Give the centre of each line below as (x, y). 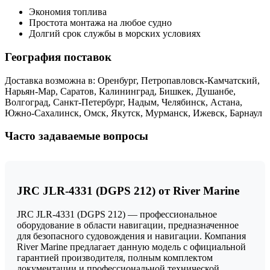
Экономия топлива (68, 12)
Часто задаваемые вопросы (77, 136)
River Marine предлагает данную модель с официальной (131, 246)
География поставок (58, 57)
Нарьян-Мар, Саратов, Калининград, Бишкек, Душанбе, (120, 91)
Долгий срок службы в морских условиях (115, 34)
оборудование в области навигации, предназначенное (128, 225)
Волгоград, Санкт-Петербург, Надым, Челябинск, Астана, (124, 102)
